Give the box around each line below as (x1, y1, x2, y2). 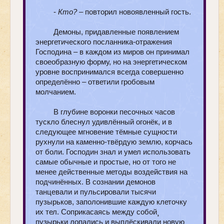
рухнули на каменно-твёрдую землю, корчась (35, 137, 192, 146)
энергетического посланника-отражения (35, 37, 172, 46)
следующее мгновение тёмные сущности (35, 127, 177, 136)
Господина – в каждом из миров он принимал (35, 47, 189, 56)
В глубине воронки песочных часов (53, 107, 175, 116)
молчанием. (35, 87, 76, 96)
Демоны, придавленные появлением (53, 27, 179, 36)
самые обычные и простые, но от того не (35, 157, 176, 166)
